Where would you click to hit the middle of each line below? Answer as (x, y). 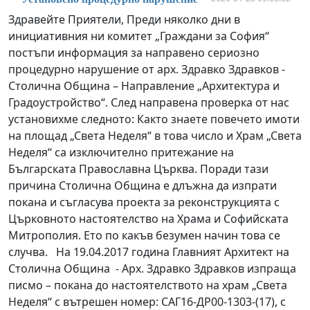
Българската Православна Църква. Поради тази (138, 168)
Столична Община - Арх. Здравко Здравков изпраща (152, 268)
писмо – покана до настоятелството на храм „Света (148, 285)
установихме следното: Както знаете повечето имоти (154, 119)
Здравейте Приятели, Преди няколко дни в (124, 19)
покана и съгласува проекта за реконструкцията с (144, 202)
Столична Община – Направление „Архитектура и (144, 85)
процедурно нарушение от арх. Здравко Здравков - (147, 69)
